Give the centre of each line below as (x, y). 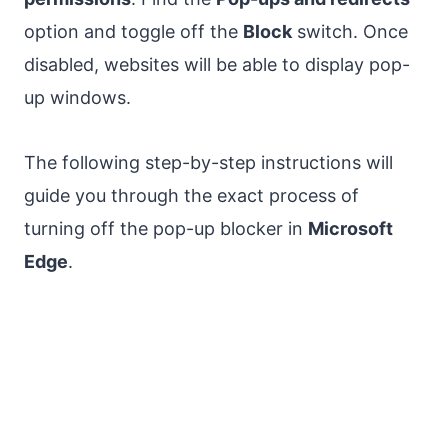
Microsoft (350, 228)
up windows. (77, 97)
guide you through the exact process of (191, 195)
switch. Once (350, 31)
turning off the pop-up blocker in (166, 228)
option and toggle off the (133, 31)
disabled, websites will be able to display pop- (217, 64)
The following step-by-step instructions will (208, 162)
